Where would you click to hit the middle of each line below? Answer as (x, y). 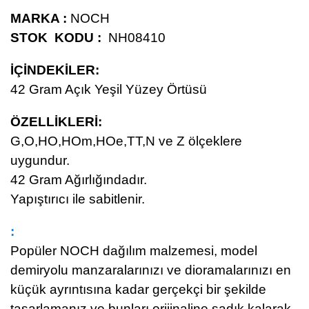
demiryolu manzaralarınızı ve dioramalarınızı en (151, 270)
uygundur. (40, 160)
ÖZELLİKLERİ (54, 122)
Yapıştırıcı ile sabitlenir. (78, 199)
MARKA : (39, 18)
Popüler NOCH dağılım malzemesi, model (134, 251)
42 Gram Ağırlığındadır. (79, 180)
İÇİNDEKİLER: (55, 70)
